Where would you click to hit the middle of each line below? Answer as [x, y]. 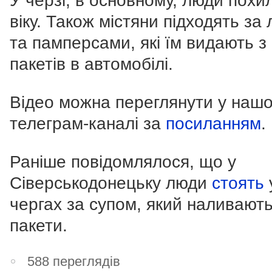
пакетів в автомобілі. [91, 64]
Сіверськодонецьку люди [111, 183]
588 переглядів [74, 262]
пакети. [39, 226]
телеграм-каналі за [88, 124]
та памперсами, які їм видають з [138, 43]
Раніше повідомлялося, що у [123, 162]
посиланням [213, 124]
